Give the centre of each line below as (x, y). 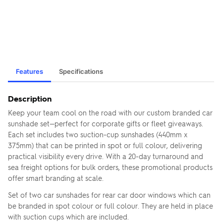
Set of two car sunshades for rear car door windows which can (109, 195)
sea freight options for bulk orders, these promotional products (110, 167)
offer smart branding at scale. (56, 178)
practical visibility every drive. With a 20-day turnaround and (106, 156)
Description (30, 98)
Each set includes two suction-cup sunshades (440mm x (98, 134)
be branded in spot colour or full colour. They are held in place (111, 206)
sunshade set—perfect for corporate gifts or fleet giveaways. (106, 123)
